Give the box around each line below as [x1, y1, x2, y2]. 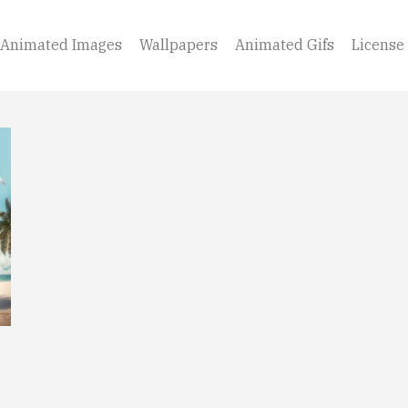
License [352, 36, 404, 55]
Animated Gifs [235, 36, 334, 55]
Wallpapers [139, 36, 218, 55]
